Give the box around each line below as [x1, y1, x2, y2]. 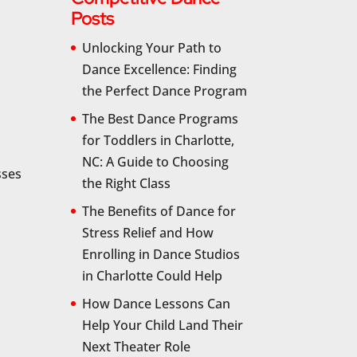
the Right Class [82, 174, 171, 192]
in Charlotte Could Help [82, 266, 223, 284]
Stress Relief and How [82, 223, 214, 241]
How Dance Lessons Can [82, 294, 231, 312]
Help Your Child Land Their [82, 316, 244, 334]
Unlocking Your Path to [82, 38, 222, 57]
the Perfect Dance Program [82, 81, 248, 100]
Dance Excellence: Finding [82, 60, 237, 78]
